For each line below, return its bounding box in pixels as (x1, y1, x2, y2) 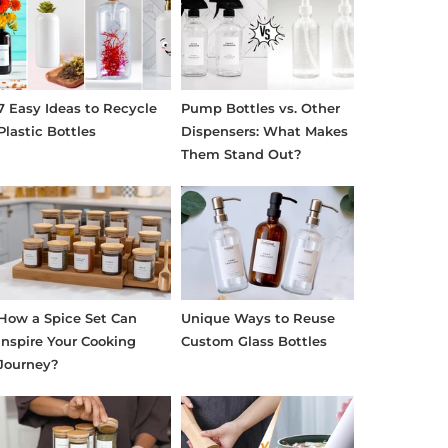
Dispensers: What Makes (180, 123, 348, 140)
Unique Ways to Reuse (180, 309, 335, 326)
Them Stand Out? (180, 146, 302, 163)
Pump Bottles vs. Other (180, 100, 340, 117)
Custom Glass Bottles (180, 332, 327, 349)
